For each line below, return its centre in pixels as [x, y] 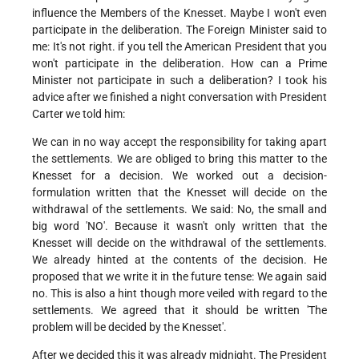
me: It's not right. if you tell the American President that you [179, 47]
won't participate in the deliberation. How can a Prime [179, 64]
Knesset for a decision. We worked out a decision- [179, 176]
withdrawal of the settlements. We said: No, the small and [179, 210]
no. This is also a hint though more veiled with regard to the [179, 294]
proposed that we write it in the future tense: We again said [179, 277]
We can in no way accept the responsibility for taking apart [179, 142]
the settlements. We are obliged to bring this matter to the [179, 159]
